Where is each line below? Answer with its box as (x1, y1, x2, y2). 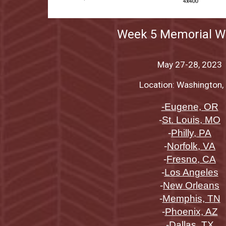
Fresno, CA (166, 154, 216, 165)
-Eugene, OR (161, 101, 218, 112)
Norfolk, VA (167, 141, 215, 152)
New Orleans (163, 180, 219, 191)
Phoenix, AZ (164, 206, 218, 217)
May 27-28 (157, 60, 198, 70)
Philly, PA (171, 128, 211, 139)
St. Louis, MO (162, 115, 220, 126)
